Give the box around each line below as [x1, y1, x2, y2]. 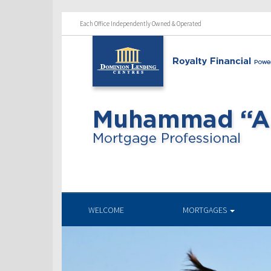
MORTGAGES [183, 204, 229, 215]
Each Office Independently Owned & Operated [80, 19, 201, 28]
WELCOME [88, 204, 124, 215]
